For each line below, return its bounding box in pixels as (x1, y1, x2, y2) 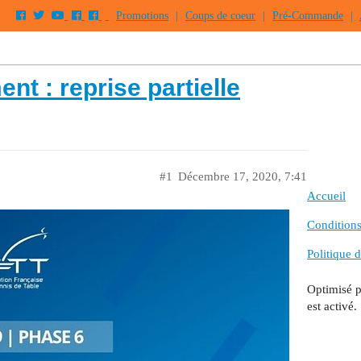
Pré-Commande (272, 10, 343, 22)
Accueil (307, 189, 346, 203)
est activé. (307, 299, 357, 313)
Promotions (116, 10, 168, 22)
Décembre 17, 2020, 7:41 (178, 170, 307, 183)
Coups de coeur (185, 10, 255, 22)
